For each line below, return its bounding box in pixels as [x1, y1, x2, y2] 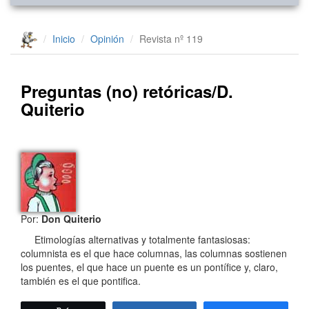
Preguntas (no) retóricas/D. [21, 79, 233, 103]
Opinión [90, 31, 124, 46]
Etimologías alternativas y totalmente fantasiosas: [21, 232, 250, 247]
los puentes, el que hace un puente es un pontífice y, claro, [21, 260, 278, 275]
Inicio [52, 31, 75, 46]
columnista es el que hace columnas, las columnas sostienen [21, 246, 287, 261]
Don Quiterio [41, 212, 101, 226]
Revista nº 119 [139, 31, 203, 46]
